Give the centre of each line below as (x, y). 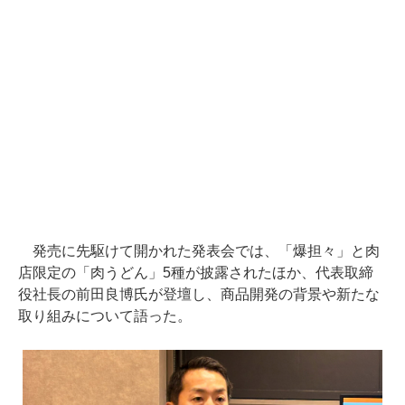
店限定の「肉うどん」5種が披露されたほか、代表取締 (196, 272)
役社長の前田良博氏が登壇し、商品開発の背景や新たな (199, 294)
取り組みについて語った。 (105, 316)
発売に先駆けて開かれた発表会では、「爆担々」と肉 (199, 250)
